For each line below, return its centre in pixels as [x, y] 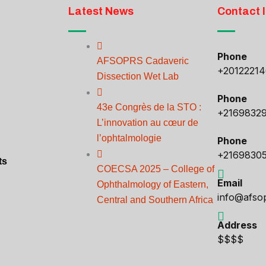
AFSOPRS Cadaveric [143, 61]
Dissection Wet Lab [138, 77]
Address [237, 225]
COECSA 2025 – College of [156, 169]
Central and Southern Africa [155, 200]
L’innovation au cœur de [148, 123]
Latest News [101, 12]
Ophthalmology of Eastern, [153, 185]
